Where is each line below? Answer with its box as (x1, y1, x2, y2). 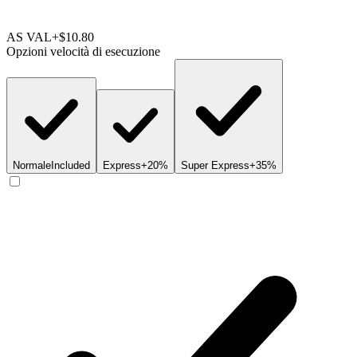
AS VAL (6, 30, 52, 45)
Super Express (181, 159, 249, 172)
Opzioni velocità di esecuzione (6, 45, 160, 59)
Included (51, 159, 90, 172)
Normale (13, 159, 51, 172)
